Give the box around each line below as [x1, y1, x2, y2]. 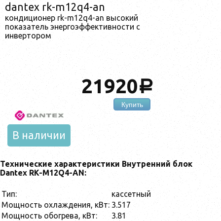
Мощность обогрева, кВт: [1, 211, 97, 220]
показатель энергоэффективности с [5, 22, 140, 31]
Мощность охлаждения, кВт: [1, 200, 110, 209]
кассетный [111, 189, 151, 198]
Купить [121, 100, 143, 109]
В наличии [12, 129, 66, 142]
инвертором [5, 31, 51, 40]
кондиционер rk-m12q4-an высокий [5, 13, 138, 22]
